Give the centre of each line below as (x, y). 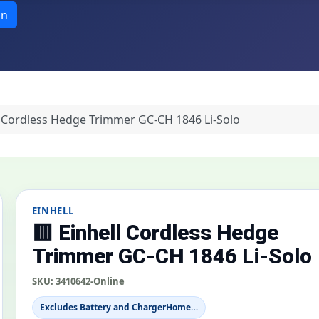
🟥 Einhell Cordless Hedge (155, 233)
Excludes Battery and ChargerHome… (119, 308)
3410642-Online (90, 282)
